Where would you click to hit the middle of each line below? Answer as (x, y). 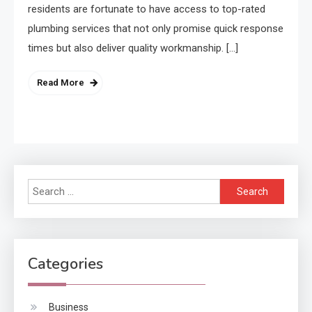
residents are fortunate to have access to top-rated (147, 9)
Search (235, 188)
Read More (61, 83)
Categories (65, 264)
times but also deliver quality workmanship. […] (133, 48)
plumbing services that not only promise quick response (156, 29)
